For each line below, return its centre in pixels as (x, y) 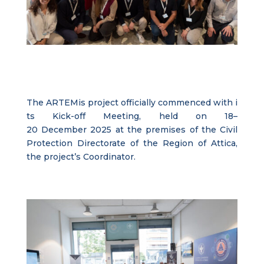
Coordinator (108, 157)
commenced (185, 103)
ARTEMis (65, 103)
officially (138, 103)
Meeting (121, 116)
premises (166, 130)
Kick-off (69, 116)
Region (178, 143)
